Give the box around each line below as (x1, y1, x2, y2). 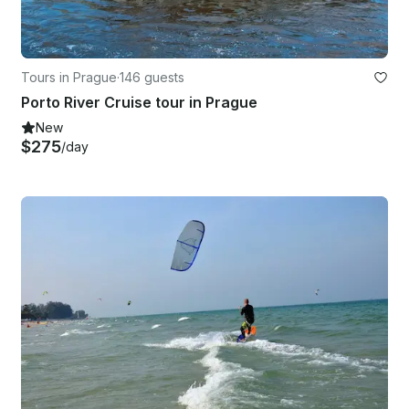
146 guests (120, 68, 184, 85)
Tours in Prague (21, 68, 117, 85)
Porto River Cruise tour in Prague (21, 92, 257, 111)
